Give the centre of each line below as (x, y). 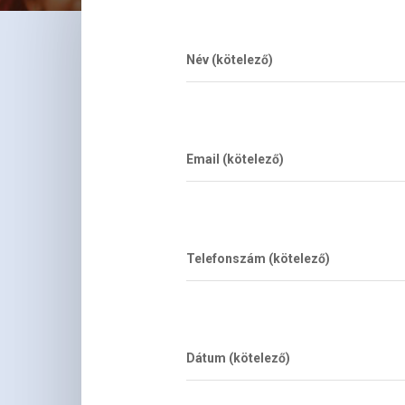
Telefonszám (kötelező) (259, 259)
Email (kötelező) (235, 160)
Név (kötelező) (230, 60)
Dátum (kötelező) (239, 358)
